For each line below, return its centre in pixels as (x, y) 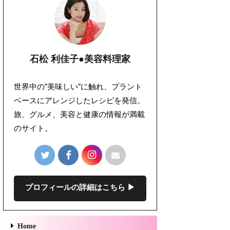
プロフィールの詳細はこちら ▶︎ (80, 187)
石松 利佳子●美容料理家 (80, 59)
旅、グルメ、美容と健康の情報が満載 (79, 113)
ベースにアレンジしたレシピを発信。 (79, 100)
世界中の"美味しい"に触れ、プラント (78, 86)
